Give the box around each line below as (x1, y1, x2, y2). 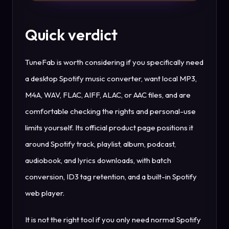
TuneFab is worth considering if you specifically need (25, 57, 203, 67)
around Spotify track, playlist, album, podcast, (25, 139, 176, 149)
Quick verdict (25, 25, 118, 44)
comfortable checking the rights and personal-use (25, 106, 196, 116)
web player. (25, 188, 64, 198)
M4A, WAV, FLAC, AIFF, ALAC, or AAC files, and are (25, 90, 191, 100)
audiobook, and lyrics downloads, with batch (25, 155, 171, 165)
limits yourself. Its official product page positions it (25, 123, 193, 132)
